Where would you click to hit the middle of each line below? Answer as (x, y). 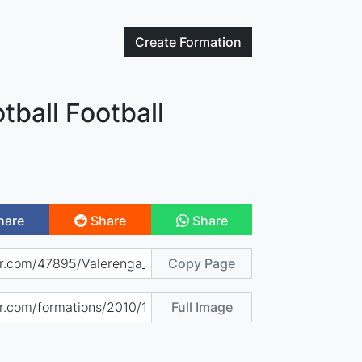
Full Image (202, 307)
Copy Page (202, 263)
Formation (211, 42)
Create (158, 42)
